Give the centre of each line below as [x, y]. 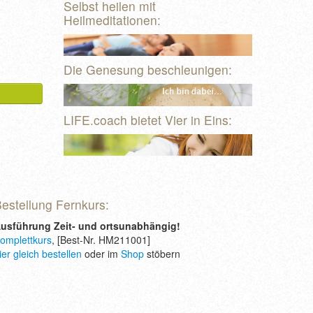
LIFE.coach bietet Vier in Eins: [148, 119]
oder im [101, 254]
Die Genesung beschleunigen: [148, 70]
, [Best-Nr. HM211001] [101, 240]
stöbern [162, 254]
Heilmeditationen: [112, 20]
